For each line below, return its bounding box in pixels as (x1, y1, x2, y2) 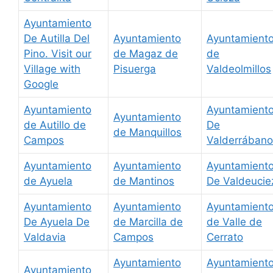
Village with (24, 62, 80, 75)
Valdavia (24, 230, 66, 243)
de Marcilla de (113, 215, 183, 228)
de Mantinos (113, 174, 174, 187)
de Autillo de (24, 118, 86, 131)
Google (24, 77, 58, 90)
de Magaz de (113, 47, 178, 60)
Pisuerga (113, 62, 156, 75)
